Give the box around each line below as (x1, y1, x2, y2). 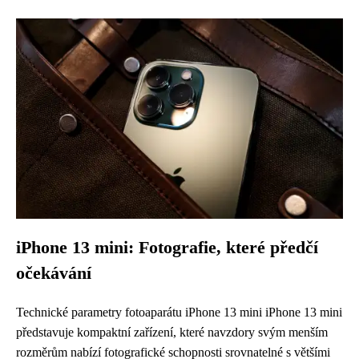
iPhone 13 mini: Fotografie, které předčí (16, 238, 318, 257)
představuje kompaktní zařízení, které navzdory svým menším (16, 325, 328, 339)
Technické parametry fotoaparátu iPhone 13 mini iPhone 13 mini (16, 305, 342, 319)
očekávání (16, 264, 91, 283)
